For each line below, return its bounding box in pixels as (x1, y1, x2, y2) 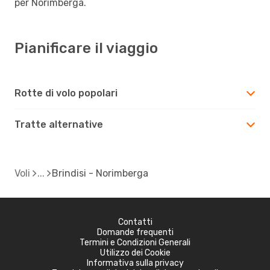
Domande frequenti (96, 227, 174, 237)
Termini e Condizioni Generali (80, 237, 190, 248)
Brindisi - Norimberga (52, 167, 148, 179)
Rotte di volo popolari (14, 87, 118, 99)
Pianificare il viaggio (14, 39, 158, 57)
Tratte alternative (14, 118, 103, 130)
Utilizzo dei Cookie (99, 247, 171, 258)
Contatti (118, 216, 152, 227)
